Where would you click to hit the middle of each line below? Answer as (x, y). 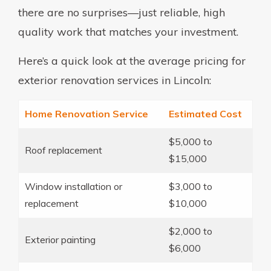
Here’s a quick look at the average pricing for (132, 60)
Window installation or (73, 186)
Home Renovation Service (87, 113)
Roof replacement (64, 150)
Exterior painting (60, 239)
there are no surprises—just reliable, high (122, 12)
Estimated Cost (205, 113)
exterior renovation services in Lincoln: (115, 80)
